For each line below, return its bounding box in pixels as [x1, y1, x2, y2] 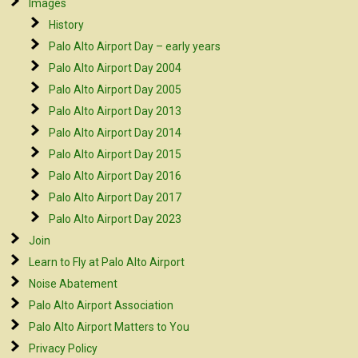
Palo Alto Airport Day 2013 [49, 105, 182, 117]
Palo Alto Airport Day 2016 [49, 169, 182, 182]
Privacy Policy [29, 342, 98, 355]
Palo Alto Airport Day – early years [49, 40, 221, 53]
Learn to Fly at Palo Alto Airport [29, 256, 185, 268]
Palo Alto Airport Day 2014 [49, 126, 182, 139]
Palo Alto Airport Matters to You [29, 320, 190, 333]
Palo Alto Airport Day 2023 [49, 213, 182, 225]
